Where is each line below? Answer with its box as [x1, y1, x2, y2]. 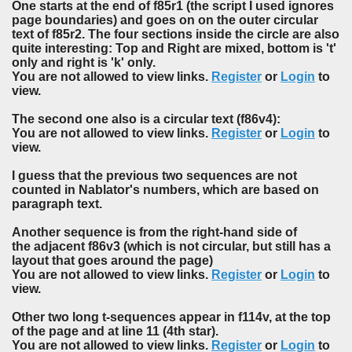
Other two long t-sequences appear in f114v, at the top [12, 310, 331, 324]
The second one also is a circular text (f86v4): [12, 112, 280, 126]
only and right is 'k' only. [12, 55, 156, 69]
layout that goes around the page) [12, 253, 213, 267]
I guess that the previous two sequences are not [12, 168, 297, 182]
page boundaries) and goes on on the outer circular [12, 13, 318, 27]
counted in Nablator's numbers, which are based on [12, 182, 319, 196]
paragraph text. [12, 196, 102, 211]
